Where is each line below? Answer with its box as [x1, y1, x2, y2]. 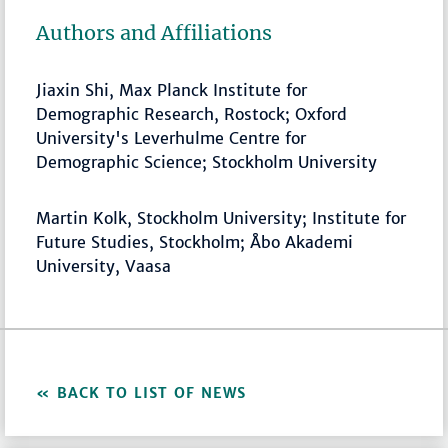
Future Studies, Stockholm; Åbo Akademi [36, 231, 354, 252]
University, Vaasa [36, 255, 172, 276]
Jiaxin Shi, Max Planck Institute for [36, 79, 308, 100]
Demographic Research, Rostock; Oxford [36, 103, 348, 124]
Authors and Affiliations [36, 20, 273, 45]
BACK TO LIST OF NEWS [57, 383, 253, 402]
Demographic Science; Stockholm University [36, 151, 378, 172]
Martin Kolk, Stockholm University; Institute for [36, 207, 407, 228]
